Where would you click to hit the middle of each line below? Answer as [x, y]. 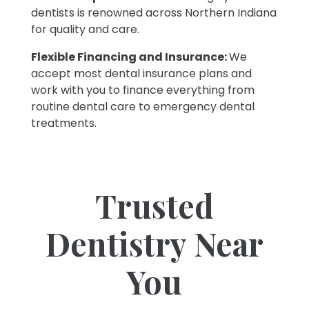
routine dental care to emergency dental [142, 106]
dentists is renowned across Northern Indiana [153, 12]
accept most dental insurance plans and [141, 73]
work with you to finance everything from [142, 90]
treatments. [63, 123]
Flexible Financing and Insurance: [130, 57]
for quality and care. [85, 29]
